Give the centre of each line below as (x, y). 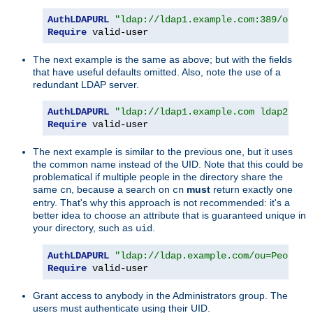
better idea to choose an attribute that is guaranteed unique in (169, 215)
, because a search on (122, 189)
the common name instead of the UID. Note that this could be (168, 164)
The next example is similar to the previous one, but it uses (163, 151)
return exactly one (252, 189)
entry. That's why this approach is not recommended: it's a (161, 202)
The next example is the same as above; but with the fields (162, 59)
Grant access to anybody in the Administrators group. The (160, 295)
